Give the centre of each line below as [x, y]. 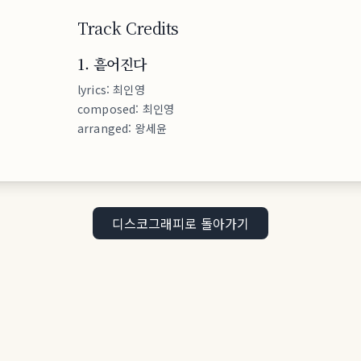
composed [107, 109]
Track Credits [128, 28]
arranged [103, 128]
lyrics [92, 89]
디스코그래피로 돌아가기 [180, 223]
